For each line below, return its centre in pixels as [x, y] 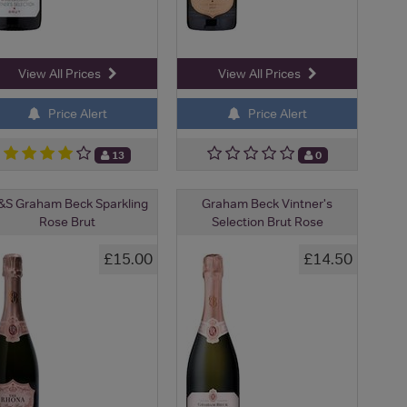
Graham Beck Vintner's [267, 203]
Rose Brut [67, 221]
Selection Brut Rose [267, 221]
